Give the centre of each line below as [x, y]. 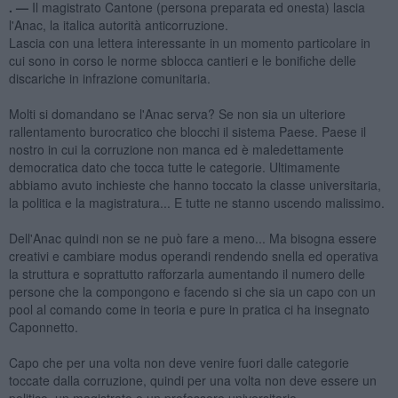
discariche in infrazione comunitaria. [109, 78]
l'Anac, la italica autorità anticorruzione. [118, 24]
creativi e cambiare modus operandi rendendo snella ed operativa [193, 255]
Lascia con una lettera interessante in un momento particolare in [189, 42]
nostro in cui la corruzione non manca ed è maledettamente [176, 149]
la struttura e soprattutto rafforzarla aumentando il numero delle [187, 273]
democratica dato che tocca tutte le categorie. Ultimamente [174, 167]
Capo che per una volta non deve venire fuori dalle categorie [179, 362]
